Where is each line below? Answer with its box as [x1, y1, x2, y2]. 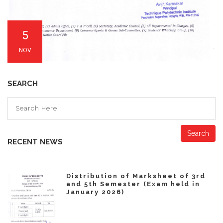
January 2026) [66, 188, 124, 196]
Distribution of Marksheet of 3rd [66, 172, 206, 180]
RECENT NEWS [7, 137, 63, 146]
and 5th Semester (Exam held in [66, 180, 200, 188]
